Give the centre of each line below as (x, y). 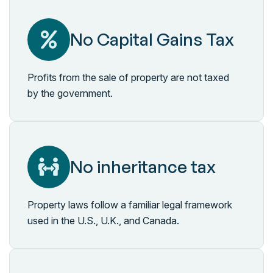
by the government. (70, 93)
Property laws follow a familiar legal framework (130, 205)
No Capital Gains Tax (152, 39)
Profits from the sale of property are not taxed (128, 77)
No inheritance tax (143, 167)
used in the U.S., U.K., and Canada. (103, 221)
